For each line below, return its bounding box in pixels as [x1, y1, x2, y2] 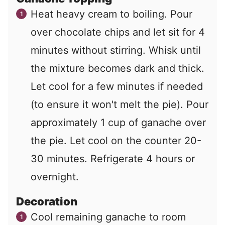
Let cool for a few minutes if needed [31, 80, 203, 93]
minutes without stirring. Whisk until [31, 44, 201, 57]
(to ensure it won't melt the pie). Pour [31, 98, 208, 111]
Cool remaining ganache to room [31, 210, 186, 223]
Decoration [16, 194, 77, 208]
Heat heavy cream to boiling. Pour [31, 8, 192, 21]
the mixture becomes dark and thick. [31, 62, 204, 75]
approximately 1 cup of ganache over [31, 117, 206, 129]
